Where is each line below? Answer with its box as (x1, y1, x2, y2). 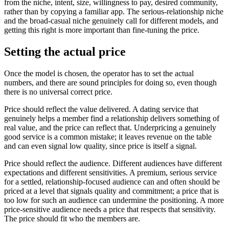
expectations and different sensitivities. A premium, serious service (4, 168, 217, 177)
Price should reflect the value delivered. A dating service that (4, 105, 198, 113)
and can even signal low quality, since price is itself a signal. (4, 142, 197, 150)
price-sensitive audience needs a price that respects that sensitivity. (4, 205, 216, 214)
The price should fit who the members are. (4, 214, 140, 223)
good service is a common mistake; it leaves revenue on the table (4, 132, 212, 141)
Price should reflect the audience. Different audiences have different (4, 159, 222, 168)
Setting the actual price (4, 45, 126, 59)
